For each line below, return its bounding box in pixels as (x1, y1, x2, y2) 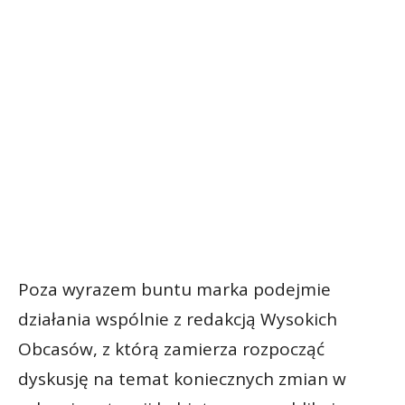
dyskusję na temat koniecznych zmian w (18, 367, 346, 391)
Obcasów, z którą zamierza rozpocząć (18, 337, 325, 362)
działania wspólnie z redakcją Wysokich (18, 307, 337, 332)
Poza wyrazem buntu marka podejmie (18, 278, 331, 302)
